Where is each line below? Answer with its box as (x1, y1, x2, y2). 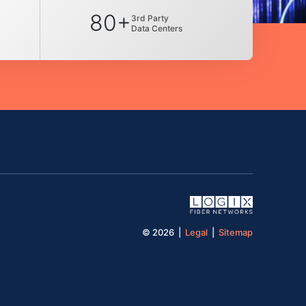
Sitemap (219, 227, 253, 238)
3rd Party (131, 12, 169, 23)
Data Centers (131, 23, 182, 33)
